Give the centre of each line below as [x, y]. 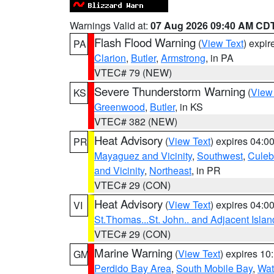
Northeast [170, 170]
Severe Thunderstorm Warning [170, 91]
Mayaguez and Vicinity [143, 156]
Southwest [220, 156]
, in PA [220, 58]
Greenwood [120, 107]
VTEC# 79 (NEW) [133, 72]
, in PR [206, 170]
